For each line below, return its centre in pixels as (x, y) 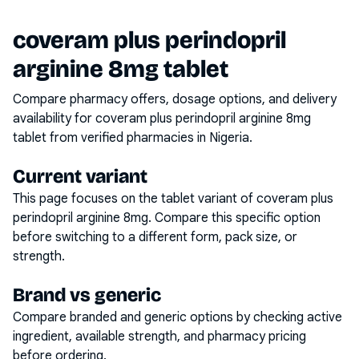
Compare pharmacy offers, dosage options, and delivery (175, 99)
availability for (54, 119)
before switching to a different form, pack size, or (155, 237)
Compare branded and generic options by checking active (177, 317)
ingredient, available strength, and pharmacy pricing (159, 337)
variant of (226, 199)
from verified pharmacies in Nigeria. (149, 138)
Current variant (80, 176)
